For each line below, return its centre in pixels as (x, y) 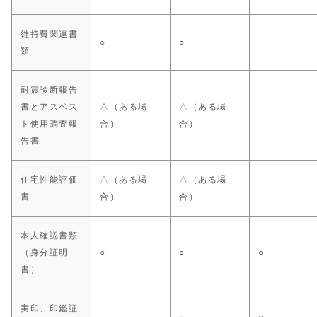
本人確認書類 (50, 236)
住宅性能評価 (50, 180)
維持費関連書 (50, 34)
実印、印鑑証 (50, 309)
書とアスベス (50, 107)
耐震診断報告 (50, 90)
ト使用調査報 (50, 124)
